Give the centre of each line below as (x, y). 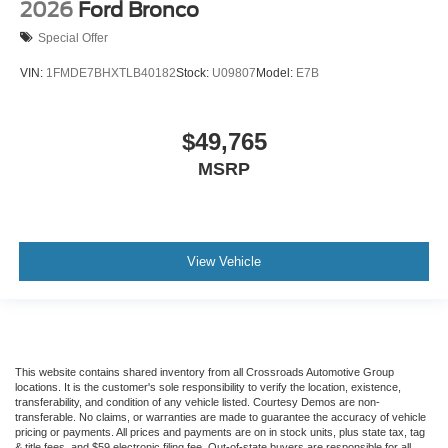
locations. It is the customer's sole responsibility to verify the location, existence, (208, 387)
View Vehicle (224, 261)
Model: (276, 72)
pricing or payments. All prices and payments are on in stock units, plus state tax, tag (220, 432)
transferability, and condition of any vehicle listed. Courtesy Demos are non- (197, 402)
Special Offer (73, 37)
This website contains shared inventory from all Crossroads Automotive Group (204, 372)
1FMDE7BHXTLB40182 (111, 72)
